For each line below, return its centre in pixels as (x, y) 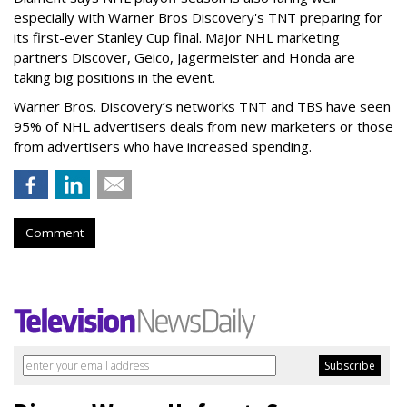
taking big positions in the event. (114, 78)
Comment (55, 233)
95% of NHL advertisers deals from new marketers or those (203, 127)
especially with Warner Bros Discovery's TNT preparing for (198, 18)
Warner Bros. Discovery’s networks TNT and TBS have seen (202, 107)
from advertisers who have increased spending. (163, 147)
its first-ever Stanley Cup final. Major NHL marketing (177, 38)
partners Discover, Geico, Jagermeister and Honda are (184, 58)
